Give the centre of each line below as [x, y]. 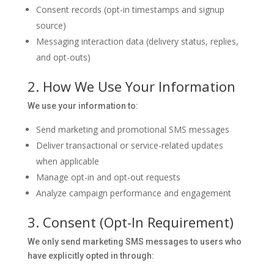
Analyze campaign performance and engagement [133, 193]
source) [51, 25]
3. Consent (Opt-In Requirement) [130, 222]
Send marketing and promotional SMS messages [132, 129]
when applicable [67, 161]
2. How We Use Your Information [131, 86]
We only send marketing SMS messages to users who [134, 242]
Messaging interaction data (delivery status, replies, [137, 41]
